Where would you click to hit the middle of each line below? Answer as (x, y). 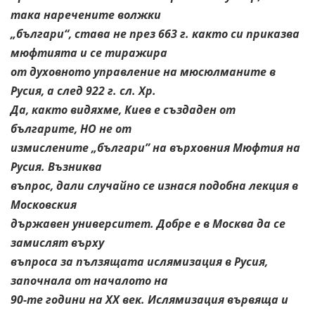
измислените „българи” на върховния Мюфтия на (155, 147)
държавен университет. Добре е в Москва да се (148, 223)
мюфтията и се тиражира (89, 52)
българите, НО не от (71, 128)
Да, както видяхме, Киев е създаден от (123, 109)
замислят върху (57, 242)
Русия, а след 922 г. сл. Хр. (83, 90)
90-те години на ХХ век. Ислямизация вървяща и (149, 299)
